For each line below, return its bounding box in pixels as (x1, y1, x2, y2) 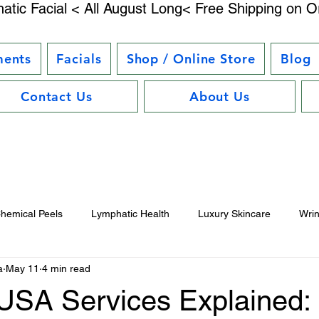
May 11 (6, 263, 39, 275)
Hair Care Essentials (221, 265, 313, 277)
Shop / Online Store (126, 51, 256, 67)
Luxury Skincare (198, 208, 271, 220)
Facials (56, 51, 102, 67)
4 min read (42, 263, 90, 275)
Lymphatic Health (91, 208, 169, 220)
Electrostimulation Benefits (74, 265, 193, 277)
